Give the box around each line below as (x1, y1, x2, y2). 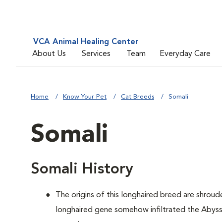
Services (82, 50, 111, 58)
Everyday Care (160, 50, 211, 58)
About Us (32, 50, 66, 58)
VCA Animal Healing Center (33, 38, 139, 46)
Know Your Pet (63, 94, 107, 100)
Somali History (31, 162, 133, 177)
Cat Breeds (121, 94, 154, 100)
